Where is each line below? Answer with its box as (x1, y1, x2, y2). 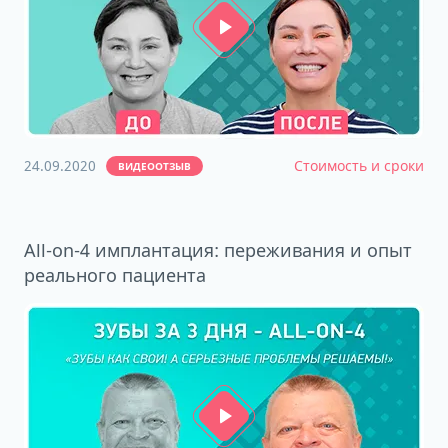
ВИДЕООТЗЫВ (118, 159, 191, 173)
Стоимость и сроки (294, 156, 424, 175)
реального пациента (24, 263, 206, 287)
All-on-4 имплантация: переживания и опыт (24, 238, 412, 262)
